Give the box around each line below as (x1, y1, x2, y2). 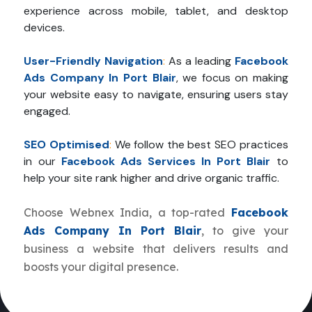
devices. (24, 20, 65, 36)
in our (24, 154, 61, 169)
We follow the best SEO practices (111, 137, 288, 153)
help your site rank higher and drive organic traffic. (24, 171, 280, 186)
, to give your (201, 224, 288, 238)
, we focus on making (175, 70, 288, 86)
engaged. (24, 104, 71, 119)
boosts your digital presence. (24, 260, 179, 274)
